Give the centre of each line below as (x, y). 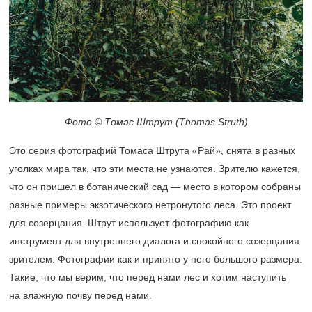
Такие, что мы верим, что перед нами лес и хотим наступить (148, 277)
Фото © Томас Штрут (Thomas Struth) (156, 122)
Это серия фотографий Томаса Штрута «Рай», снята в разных (152, 150)
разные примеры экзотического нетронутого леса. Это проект (150, 204)
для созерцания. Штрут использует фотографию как (129, 223)
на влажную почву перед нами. (80, 295)
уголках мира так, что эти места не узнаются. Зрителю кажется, (155, 168)
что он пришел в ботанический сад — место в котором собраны (155, 186)
